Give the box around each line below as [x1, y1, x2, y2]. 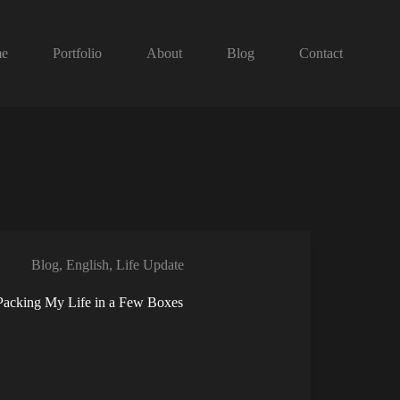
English [66, 257, 110, 272]
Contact [298, 46, 343, 61]
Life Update [116, 257, 185, 272]
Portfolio [52, 46, 102, 61]
